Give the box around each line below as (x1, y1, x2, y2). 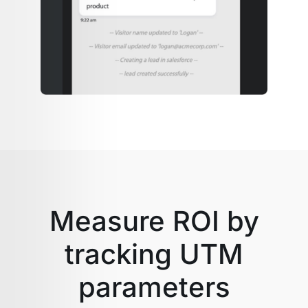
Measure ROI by (49, 203, 259, 238)
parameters (78, 269, 230, 304)
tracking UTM (65, 236, 243, 271)
